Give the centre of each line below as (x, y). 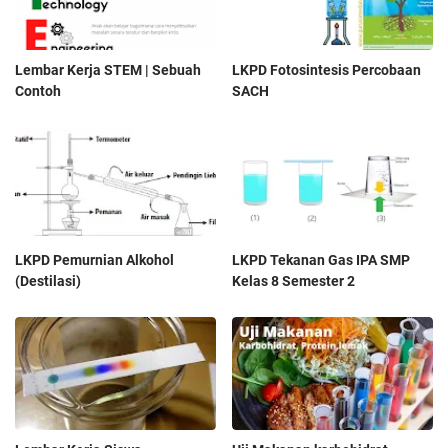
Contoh (38, 90)
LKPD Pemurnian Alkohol (94, 259)
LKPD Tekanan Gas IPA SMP (321, 259)
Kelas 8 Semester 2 (294, 280)
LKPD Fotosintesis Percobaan (327, 69)
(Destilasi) (48, 280)
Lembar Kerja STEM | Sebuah (108, 69)
